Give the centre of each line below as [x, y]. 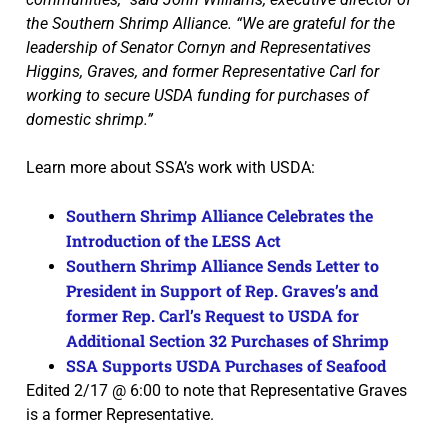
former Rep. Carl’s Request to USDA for [212, 315]
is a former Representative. [120, 414]
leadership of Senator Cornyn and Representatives [198, 47]
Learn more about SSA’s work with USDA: [170, 167]
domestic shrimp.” [89, 119]
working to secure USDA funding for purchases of [197, 95]
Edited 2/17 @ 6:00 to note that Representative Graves [216, 390]
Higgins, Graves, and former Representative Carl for [202, 71]
